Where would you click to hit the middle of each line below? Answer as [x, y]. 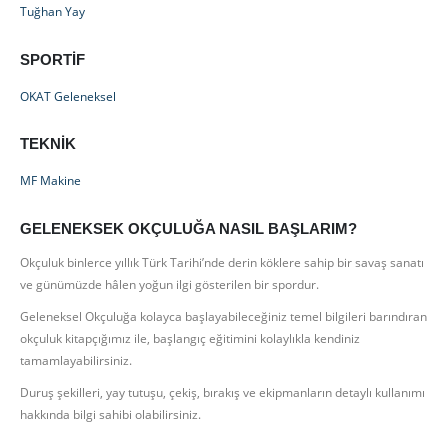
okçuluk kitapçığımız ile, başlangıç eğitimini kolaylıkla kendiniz [190, 337]
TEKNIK [48, 144]
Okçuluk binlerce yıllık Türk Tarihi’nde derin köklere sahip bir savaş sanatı [222, 261]
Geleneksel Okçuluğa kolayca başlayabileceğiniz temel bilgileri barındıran [223, 315]
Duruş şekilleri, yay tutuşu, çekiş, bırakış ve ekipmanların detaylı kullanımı [222, 391]
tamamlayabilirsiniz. [76, 359]
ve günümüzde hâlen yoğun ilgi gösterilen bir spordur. [169, 283]
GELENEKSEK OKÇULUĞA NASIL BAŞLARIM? [188, 229]
